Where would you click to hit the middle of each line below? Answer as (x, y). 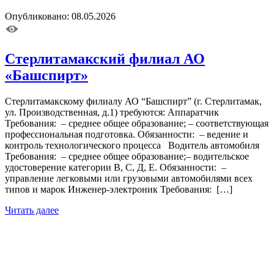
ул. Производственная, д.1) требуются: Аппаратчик (114, 113)
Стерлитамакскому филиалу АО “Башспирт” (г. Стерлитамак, (133, 102)
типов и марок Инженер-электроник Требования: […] (119, 190)
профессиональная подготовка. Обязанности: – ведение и (127, 135)
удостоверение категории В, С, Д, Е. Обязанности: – (116, 168)
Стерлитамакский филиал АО (105, 59)
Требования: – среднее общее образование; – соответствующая (137, 124)
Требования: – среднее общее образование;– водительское (127, 157)
